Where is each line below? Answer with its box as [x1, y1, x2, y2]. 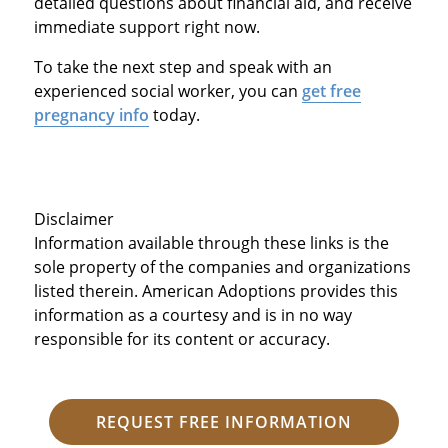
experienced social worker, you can [33, 80, 302, 103]
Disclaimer [33, 208, 114, 231]
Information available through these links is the [33, 232, 389, 255]
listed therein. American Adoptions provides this [33, 280, 398, 303]
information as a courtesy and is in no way [33, 304, 352, 327]
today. [148, 104, 200, 127]
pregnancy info [33, 104, 149, 127]
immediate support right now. [33, 16, 260, 39]
